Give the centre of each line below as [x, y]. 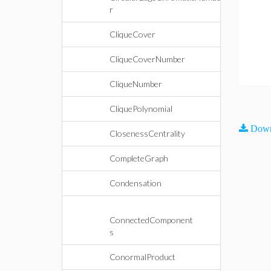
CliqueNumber [136, 84]
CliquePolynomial [141, 109]
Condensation [135, 183]
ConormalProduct [142, 257]
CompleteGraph [139, 158]
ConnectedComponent [151, 220]
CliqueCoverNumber [147, 59]
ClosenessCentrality [147, 133]
